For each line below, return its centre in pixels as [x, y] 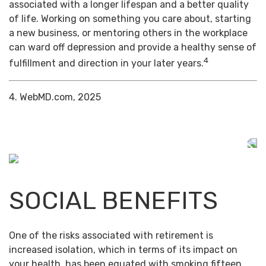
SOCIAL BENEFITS [113, 200]
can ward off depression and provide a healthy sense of [133, 47]
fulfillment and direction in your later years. [106, 64]
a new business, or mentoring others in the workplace [128, 33]
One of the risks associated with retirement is [111, 236]
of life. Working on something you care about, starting [130, 19]
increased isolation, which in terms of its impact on [123, 250]
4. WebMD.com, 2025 [55, 97]
